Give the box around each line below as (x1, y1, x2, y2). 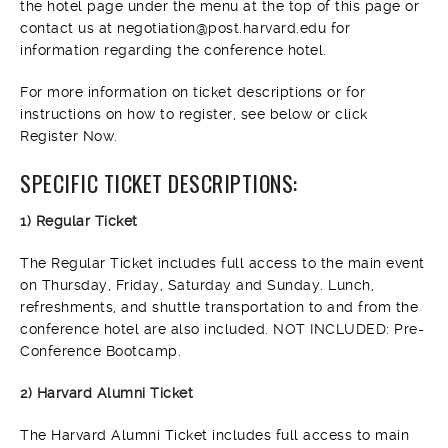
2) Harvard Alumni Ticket (20, 385, 193, 401)
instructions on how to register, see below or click (20, 106, 368, 122)
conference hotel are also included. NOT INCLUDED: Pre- (20, 321, 424, 337)
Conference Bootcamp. (20, 343, 181, 359)
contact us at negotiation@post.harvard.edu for (20, 20, 350, 36)
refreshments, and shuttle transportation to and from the (20, 299, 418, 315)
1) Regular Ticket (20, 213, 138, 229)
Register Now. (20, 128, 118, 144)
